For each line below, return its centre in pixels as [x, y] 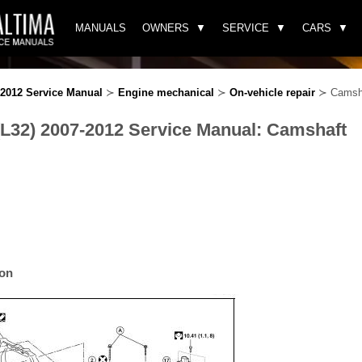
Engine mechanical [166, 93]
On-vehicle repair [272, 93]
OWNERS [166, 28]
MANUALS [101, 28]
